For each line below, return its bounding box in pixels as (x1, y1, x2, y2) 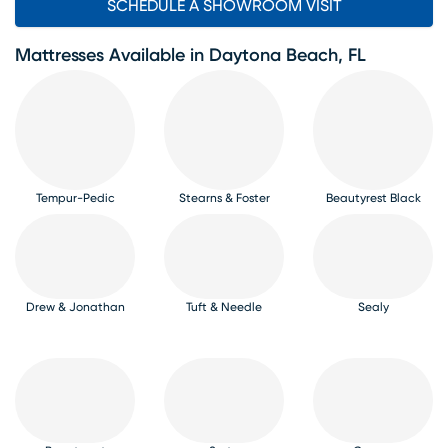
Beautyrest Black (325, 192, 421, 205)
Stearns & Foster (178, 192, 270, 205)
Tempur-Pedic (35, 192, 115, 205)
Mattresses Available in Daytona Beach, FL (15, 47, 366, 66)
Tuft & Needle (186, 301, 262, 314)
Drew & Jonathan (25, 301, 125, 314)
